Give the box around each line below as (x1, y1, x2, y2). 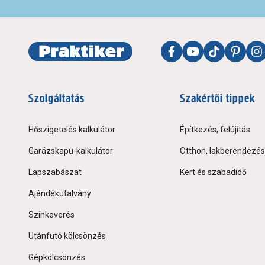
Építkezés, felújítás (180, 125, 250, 135)
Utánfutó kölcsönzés (28, 231, 106, 241)
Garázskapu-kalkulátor (28, 146, 113, 156)
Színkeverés (28, 210, 75, 220)
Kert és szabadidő (180, 167, 247, 177)
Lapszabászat (28, 167, 82, 177)
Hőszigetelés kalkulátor (28, 125, 115, 135)
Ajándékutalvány (28, 189, 91, 199)
